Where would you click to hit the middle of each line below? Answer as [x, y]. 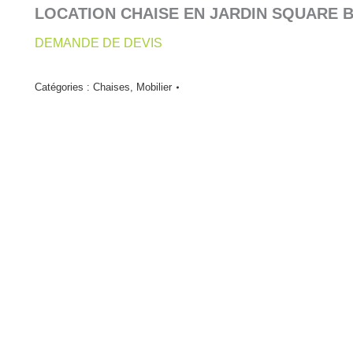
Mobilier [154, 87]
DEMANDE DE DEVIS [98, 43]
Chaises [111, 87]
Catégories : [64, 87]
